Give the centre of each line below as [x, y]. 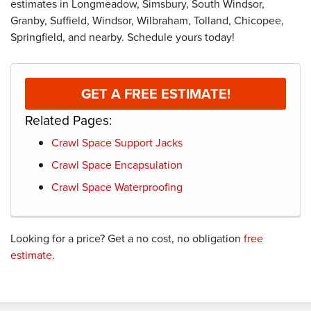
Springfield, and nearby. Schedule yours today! [123, 37]
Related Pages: [68, 120]
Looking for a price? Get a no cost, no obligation [127, 238]
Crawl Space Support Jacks [117, 142]
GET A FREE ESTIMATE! [155, 93]
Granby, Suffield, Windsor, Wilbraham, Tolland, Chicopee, [147, 20]
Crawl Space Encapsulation [117, 165]
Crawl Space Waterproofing [117, 187]
